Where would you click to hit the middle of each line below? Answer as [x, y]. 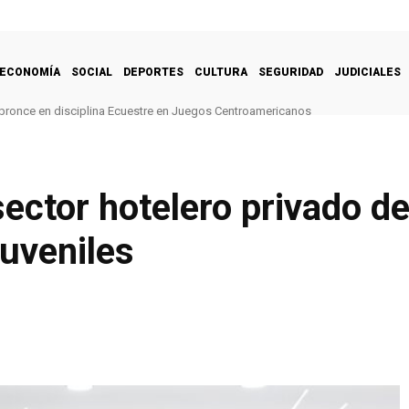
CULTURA [221, 72]
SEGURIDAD [291, 72]
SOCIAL [92, 72]
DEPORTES [153, 72]
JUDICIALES [367, 72]
